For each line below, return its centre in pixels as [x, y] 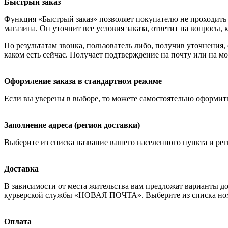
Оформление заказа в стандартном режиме [83, 81]
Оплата [18, 222]
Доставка [21, 169]
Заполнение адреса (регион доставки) [72, 125]
